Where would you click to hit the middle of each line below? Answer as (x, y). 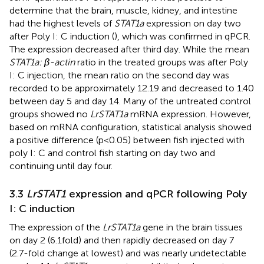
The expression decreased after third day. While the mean (129, 49)
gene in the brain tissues (192, 227)
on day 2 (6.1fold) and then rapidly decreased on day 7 (122, 240)
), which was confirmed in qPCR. (182, 36)
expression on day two (192, 23)
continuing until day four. (61, 166)
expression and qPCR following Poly (156, 194)
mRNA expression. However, (189, 114)
